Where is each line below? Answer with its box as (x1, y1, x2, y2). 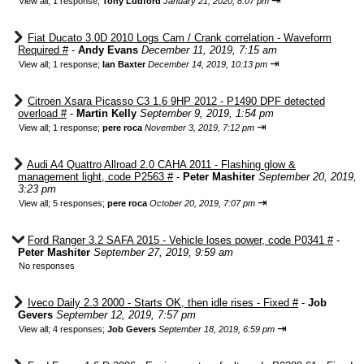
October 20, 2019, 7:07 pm (149, 198, 255, 208)
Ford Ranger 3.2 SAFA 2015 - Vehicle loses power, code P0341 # (28, 234, 333, 246)
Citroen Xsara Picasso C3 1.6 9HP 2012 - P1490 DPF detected (28, 95, 325, 107)
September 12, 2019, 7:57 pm (56, 309, 196, 321)
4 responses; (53, 324, 107, 334)
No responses (19, 261, 75, 271)
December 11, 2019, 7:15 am (141, 44, 277, 56)
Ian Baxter (102, 59, 145, 69)
